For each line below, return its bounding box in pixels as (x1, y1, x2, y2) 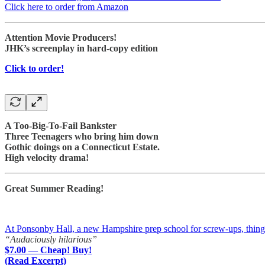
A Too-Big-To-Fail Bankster (5, 120, 117, 131)
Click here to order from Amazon (5, 1, 128, 12)
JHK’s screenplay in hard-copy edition (5, 43, 158, 53)
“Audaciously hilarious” (5, 234, 97, 244)
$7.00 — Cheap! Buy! (5, 244, 92, 255)
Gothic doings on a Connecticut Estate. (5, 141, 160, 152)
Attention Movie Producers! (5, 32, 117, 43)
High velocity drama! (5, 152, 89, 163)
